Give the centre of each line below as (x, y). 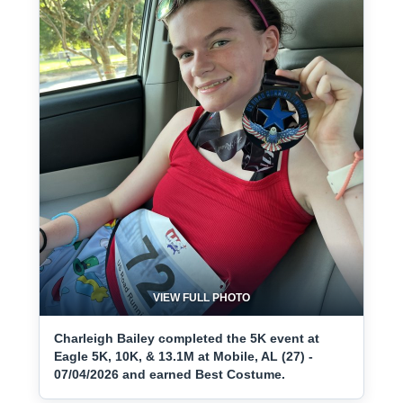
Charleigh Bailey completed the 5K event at (187, 338)
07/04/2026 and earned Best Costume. (170, 374)
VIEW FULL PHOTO (201, 298)
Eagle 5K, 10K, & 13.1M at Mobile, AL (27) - (184, 356)
